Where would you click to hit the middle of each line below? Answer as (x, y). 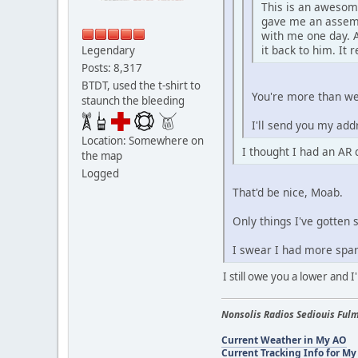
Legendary (108, 51)
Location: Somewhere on (143, 141)
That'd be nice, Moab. (288, 192)
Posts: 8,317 (112, 68)
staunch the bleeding (133, 101)
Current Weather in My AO (284, 340)
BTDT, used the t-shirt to (141, 86)
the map (102, 156)
